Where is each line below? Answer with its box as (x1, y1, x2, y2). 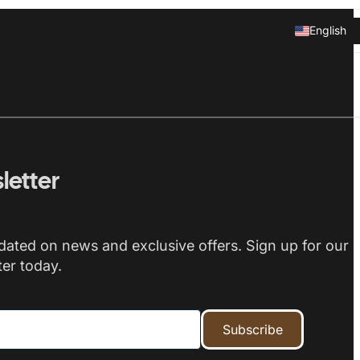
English (309, 23, 346, 38)
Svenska (309, 50, 354, 64)
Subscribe (222, 321, 283, 337)
